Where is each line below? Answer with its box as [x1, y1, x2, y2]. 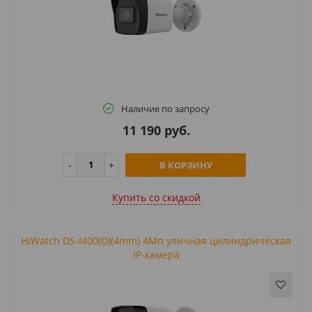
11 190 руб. [122, 121, 190, 139]
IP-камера [132, 247, 180, 261]
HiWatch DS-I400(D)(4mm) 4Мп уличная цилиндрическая [21, 233, 291, 247]
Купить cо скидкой [111, 190, 201, 204]
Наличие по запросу [120, 102, 210, 115]
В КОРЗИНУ [159, 158, 212, 171]
